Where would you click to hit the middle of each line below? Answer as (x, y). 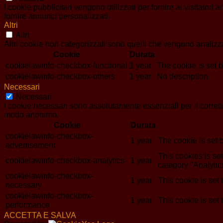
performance (28, 205)
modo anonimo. (31, 115)
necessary (24, 185)
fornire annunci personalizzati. (57, 16)
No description (182, 77)
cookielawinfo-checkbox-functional (66, 66)
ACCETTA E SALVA (40, 216)
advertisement (30, 145)
